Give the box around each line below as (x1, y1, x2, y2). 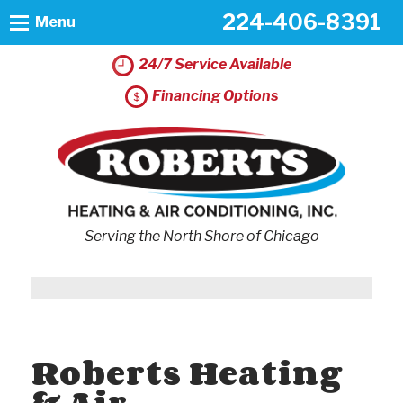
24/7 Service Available (139, 55, 291, 73)
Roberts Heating (31, 347, 343, 398)
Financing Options (152, 86, 278, 104)
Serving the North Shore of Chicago (84, 227, 319, 245)
